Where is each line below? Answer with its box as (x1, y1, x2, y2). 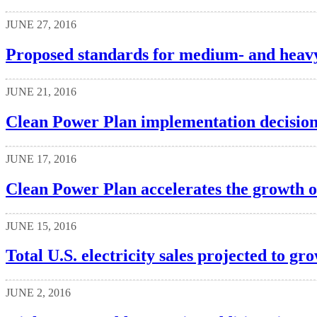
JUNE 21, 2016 (6, 85, 76, 98)
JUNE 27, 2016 (6, 18, 76, 31)
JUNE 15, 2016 (6, 219, 76, 232)
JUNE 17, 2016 (6, 152, 76, 165)
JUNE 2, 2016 (6, 287, 71, 299)
